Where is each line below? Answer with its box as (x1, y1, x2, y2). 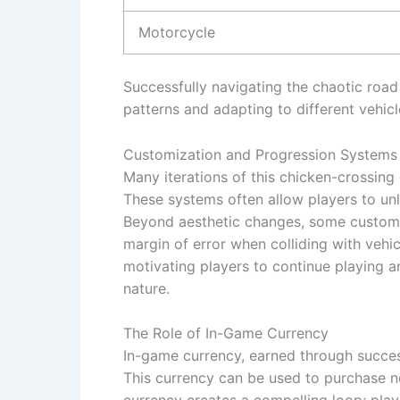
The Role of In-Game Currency (123, 324, 329, 343)
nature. (123, 279, 170, 297)
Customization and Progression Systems (123, 145, 397, 163)
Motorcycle (138, 22, 215, 41)
